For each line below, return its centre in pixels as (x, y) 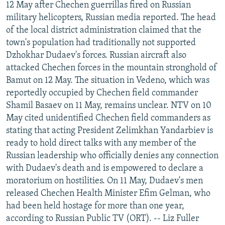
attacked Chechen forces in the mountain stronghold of (111, 68)
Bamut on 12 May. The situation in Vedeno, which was (108, 80)
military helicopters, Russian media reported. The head (111, 18)
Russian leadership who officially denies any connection (112, 156)
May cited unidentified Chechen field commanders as (108, 118)
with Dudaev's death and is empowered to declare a (105, 168)
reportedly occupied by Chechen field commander (102, 93)
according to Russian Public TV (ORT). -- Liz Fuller (102, 218)
